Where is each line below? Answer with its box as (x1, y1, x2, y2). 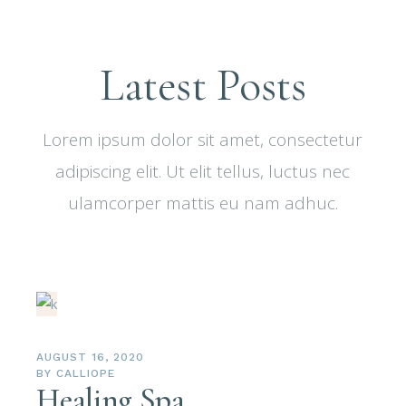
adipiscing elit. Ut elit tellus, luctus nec (55, 159, 351, 184)
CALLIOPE (56, 367, 115, 381)
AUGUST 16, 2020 (36, 351, 144, 364)
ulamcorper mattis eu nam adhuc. (67, 191, 338, 216)
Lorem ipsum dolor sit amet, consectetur (43, 128, 363, 152)
